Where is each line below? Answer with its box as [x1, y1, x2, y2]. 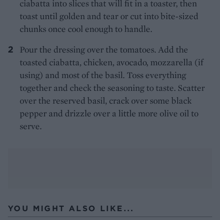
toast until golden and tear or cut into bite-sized [20, 10, 198, 22]
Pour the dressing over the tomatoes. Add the [20, 43, 188, 55]
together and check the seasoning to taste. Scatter [20, 82, 205, 93]
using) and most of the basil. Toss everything [20, 69, 186, 81]
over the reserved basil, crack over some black [20, 94, 192, 106]
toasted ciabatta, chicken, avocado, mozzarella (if [20, 56, 203, 68]
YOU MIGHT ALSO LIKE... [8, 203, 135, 213]
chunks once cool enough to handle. [20, 23, 152, 34]
